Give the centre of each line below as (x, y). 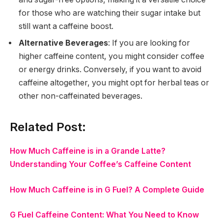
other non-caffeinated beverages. (81, 96)
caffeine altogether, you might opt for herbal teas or (114, 83)
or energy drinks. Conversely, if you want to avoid (110, 69)
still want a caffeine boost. (66, 26)
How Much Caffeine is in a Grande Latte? (88, 151)
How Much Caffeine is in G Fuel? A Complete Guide (107, 190)
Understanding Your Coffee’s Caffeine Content (100, 165)
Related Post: (48, 127)
